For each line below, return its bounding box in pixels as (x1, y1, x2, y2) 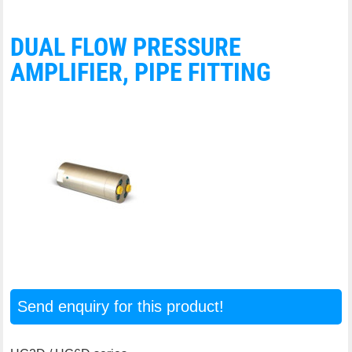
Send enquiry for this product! (16, 297, 224, 315)
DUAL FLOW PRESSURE (10, 31, 242, 62)
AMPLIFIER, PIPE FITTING (10, 57, 272, 87)
